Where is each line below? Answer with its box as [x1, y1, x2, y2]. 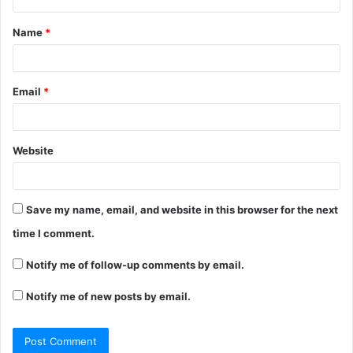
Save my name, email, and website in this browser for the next [26, 203, 338, 217]
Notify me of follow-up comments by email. [26, 258, 244, 272]
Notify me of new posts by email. [26, 290, 191, 303]
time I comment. [13, 227, 95, 240]
